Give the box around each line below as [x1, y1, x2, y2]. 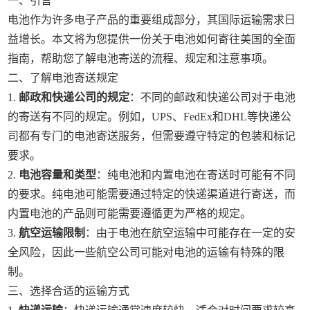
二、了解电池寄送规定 [8, 72, 119, 84]
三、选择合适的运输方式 [8, 285, 130, 297]
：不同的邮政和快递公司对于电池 [129, 91, 296, 103]
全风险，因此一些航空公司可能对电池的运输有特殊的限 [8, 246, 285, 258]
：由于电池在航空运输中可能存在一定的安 [85, 227, 296, 239]
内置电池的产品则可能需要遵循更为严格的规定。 [8, 208, 252, 219]
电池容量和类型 [19, 169, 97, 181]
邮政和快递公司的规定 [19, 91, 130, 103]
